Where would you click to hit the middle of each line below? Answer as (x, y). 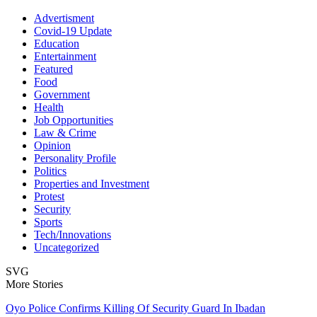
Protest (49, 196)
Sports (48, 221)
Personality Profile (75, 158)
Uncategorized (67, 247)
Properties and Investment (92, 183)
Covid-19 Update (73, 30)
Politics (50, 171)
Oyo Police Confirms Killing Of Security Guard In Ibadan (136, 308)
